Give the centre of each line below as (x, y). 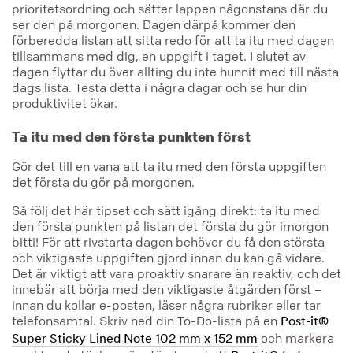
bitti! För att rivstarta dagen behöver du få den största (168, 242)
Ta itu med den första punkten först (131, 137)
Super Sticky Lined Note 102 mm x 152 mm (135, 339)
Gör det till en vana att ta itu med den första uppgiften (169, 166)
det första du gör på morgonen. (103, 182)
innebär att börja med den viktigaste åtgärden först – (167, 289)
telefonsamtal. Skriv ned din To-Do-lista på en (146, 320)
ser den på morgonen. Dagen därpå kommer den (154, 25)
